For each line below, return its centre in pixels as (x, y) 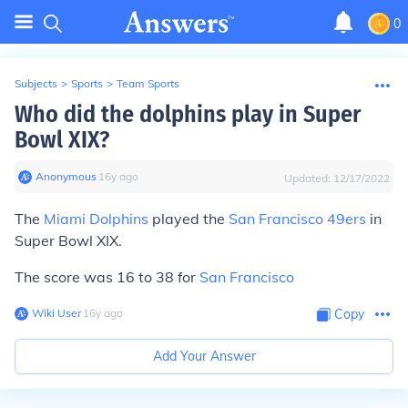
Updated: (309, 178)
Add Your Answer (204, 356)
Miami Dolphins (96, 219)
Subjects (36, 83)
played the (189, 219)
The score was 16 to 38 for (107, 277)
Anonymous (66, 176)
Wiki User (56, 313)
